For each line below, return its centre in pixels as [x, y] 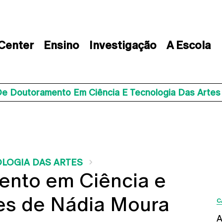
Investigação [123, 45]
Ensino [61, 45]
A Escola [188, 45]
